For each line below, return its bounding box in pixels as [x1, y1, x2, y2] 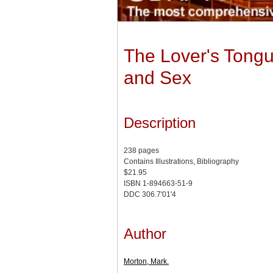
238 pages [124, 146, 159, 155]
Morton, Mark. [124, 257, 169, 266]
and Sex [124, 68, 191, 88]
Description [124, 115, 196, 132]
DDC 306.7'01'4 [124, 190, 176, 199]
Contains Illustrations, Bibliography [124, 157, 239, 166]
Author [124, 225, 166, 243]
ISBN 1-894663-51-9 [124, 179, 193, 188]
